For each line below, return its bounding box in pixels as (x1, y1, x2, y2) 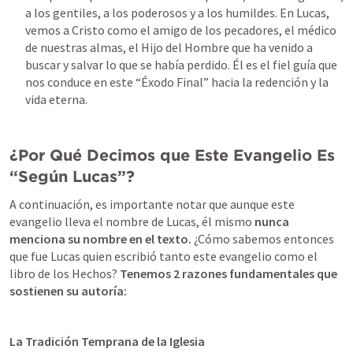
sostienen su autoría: (9, 283, 127, 299)
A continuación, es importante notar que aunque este (9, 196, 295, 212)
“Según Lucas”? (9, 167, 135, 186)
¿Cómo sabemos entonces (191, 231, 334, 247)
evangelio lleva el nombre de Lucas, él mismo (9, 214, 255, 229)
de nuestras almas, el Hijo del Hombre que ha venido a (25, 39, 313, 55)
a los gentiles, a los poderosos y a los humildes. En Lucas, (25, 5, 329, 20)
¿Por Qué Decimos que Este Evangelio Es (9, 146, 335, 165)
